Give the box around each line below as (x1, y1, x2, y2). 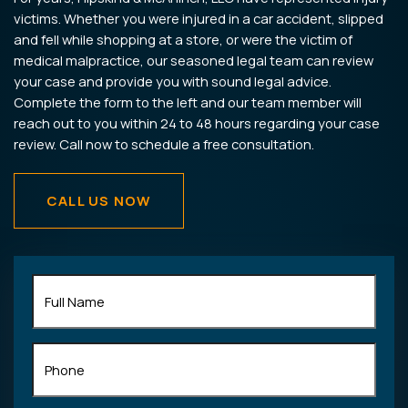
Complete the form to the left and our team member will (14, 93, 362, 111)
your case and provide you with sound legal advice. (14, 72, 331, 90)
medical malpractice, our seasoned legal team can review (14, 51, 373, 69)
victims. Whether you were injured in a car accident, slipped (14, 9, 383, 27)
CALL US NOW (46, 191, 152, 209)
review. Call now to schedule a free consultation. (14, 135, 314, 153)
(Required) (68, 295, 136, 313)
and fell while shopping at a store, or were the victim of (14, 30, 352, 48)
